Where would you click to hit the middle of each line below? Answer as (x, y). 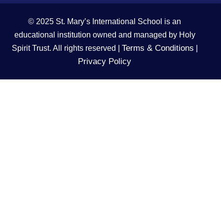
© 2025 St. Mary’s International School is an (105, 21)
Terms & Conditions (158, 48)
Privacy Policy (105, 61)
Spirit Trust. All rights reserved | (67, 48)
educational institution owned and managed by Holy (105, 35)
